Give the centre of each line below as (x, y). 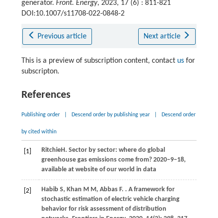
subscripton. (40, 71)
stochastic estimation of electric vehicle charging (110, 199)
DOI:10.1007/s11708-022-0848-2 (73, 13)
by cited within (39, 132)
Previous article (62, 36)
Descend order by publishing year (110, 115)
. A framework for (150, 189)
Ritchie (51, 150)
